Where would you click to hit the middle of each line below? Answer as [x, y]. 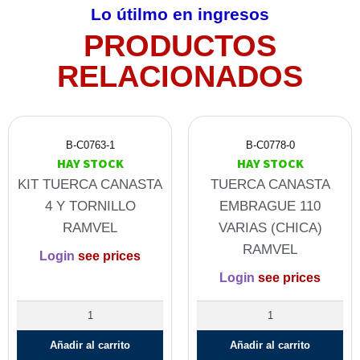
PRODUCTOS [180, 46]
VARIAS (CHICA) [270, 228]
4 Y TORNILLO [90, 207]
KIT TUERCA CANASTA [90, 185]
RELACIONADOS [180, 77]
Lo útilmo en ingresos [180, 14]
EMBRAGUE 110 [270, 207]
